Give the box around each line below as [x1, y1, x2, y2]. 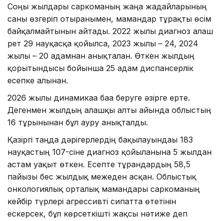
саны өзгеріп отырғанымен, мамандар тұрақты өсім [7, 14, 211, 24]
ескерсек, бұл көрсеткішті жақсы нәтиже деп [7, 209, 187, 219]
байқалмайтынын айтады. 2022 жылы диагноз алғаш [7, 26, 213, 37]
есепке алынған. [7, 75, 68, 86]
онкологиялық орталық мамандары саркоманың [7, 184, 200, 194]
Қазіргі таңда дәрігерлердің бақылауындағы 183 [7, 135, 193, 145]
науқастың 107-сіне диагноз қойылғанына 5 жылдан [7, 147, 212, 157]
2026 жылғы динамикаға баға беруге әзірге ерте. [7, 93, 190, 103]
